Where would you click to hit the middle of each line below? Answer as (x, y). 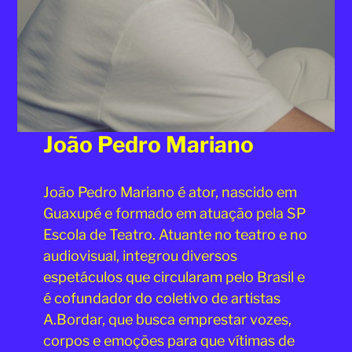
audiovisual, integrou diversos (140, 255)
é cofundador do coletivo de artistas (161, 298)
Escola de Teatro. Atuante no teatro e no (175, 234)
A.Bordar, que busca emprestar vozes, (167, 319)
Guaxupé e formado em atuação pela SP (174, 213)
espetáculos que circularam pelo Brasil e (174, 277)
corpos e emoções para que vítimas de (169, 340)
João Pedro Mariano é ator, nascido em (170, 192)
